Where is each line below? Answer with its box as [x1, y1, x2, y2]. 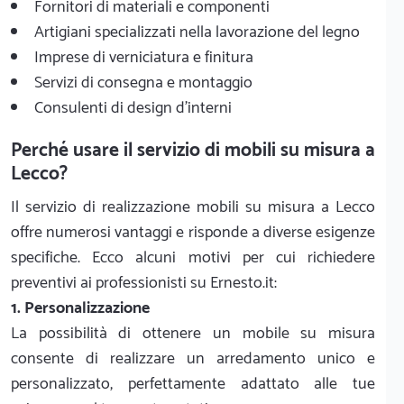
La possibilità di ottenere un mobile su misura [11, 319, 375, 347]
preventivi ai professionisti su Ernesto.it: [11, 269, 277, 297]
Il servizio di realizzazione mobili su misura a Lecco [11, 193, 375, 221]
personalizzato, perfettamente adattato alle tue [11, 370, 375, 398]
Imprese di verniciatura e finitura [34, 43, 253, 71]
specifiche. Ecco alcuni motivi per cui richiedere [11, 243, 375, 271]
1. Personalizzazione [11, 294, 150, 322]
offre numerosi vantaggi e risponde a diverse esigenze [11, 218, 375, 246]
